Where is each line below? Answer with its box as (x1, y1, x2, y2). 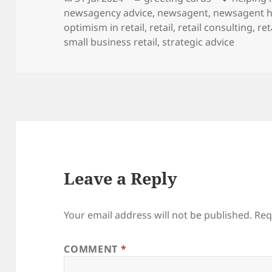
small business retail (64, 35, 158, 49)
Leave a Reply (64, 167, 178, 190)
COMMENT (64, 242, 121, 256)
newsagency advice (64, 5, 153, 19)
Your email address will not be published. (64, 208, 253, 222)
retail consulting (178, 20, 253, 34)
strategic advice (162, 35, 235, 49)
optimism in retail (64, 20, 145, 34)
